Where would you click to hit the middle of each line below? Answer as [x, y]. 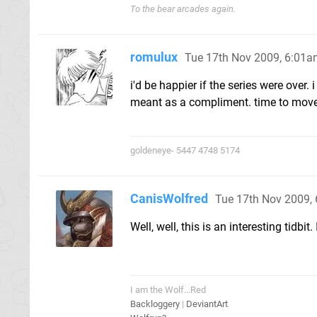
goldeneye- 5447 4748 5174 [185, 150]
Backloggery [155, 304]
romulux [154, 57]
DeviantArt [207, 304]
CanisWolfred [169, 198]
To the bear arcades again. [183, 8]
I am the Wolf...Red [168, 289]
